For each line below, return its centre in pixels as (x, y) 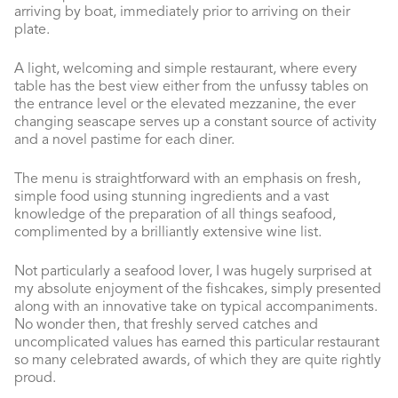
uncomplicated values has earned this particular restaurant (197, 343)
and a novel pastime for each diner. (124, 140)
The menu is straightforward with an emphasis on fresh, (187, 179)
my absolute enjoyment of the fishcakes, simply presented (198, 290)
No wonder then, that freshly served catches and (166, 325)
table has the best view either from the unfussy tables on (191, 87)
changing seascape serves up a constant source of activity (195, 123)
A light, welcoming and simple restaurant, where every (186, 69)
